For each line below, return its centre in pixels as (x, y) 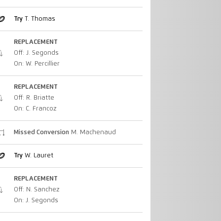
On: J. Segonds (36, 201)
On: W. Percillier (37, 64)
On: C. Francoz (35, 109)
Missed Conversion (41, 132)
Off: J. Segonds (36, 53)
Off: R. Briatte (34, 98)
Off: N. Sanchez (37, 190)
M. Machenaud (92, 132)
